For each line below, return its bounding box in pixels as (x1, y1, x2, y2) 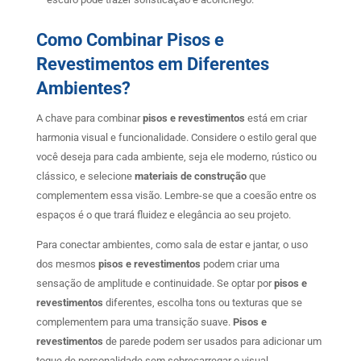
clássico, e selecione (35, 170, 135, 183)
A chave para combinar (35, 112, 143, 125)
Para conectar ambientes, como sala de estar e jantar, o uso (35, 239, 308, 251)
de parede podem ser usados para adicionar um (102, 335, 322, 348)
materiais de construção (134, 170, 247, 183)
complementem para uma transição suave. (35, 316, 233, 329)
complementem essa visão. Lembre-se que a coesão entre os (35, 189, 317, 202)
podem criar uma (200, 258, 280, 271)
